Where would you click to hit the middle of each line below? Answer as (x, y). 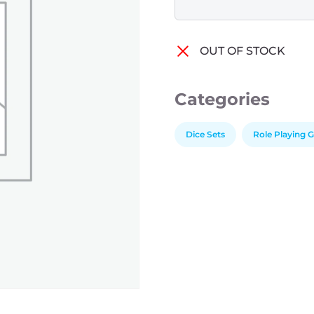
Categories (222, 99)
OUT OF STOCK (242, 51)
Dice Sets (205, 134)
